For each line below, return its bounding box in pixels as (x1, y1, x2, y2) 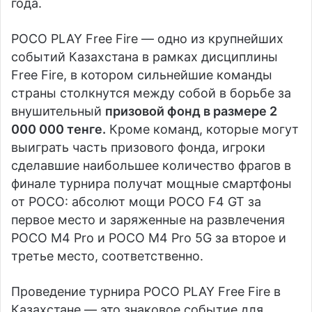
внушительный (11, 104, 105, 119)
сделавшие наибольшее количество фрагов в (11, 158, 291, 173)
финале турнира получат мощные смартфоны (11, 176, 292, 192)
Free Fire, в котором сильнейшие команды (11, 68, 272, 83)
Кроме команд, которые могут (106, 122, 299, 137)
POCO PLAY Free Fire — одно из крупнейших (11, 31, 283, 47)
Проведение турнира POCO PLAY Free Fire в (11, 284, 281, 299)
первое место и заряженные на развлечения (11, 212, 285, 228)
